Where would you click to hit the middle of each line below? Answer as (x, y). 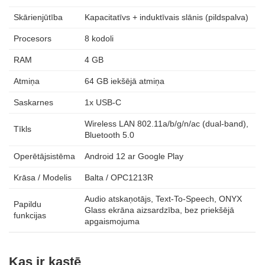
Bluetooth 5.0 (109, 135)
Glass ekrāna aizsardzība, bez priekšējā (159, 210)
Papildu (28, 204)
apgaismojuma (112, 221)
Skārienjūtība (38, 17)
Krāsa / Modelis (43, 177)
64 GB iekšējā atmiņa (125, 81)
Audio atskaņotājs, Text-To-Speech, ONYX (163, 198)
